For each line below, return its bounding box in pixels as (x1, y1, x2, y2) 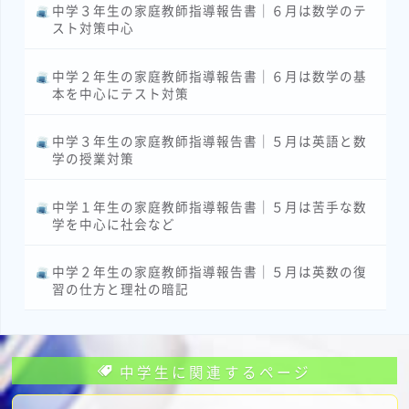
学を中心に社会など (52, 214, 176, 233)
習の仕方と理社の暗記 (52, 279, 190, 299)
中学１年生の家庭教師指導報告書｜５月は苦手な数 (52, 196, 368, 215)
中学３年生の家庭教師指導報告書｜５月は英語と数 (52, 131, 368, 151)
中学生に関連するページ (119, 361, 312, 383)
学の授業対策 (52, 149, 135, 168)
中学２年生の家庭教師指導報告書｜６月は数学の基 (52, 66, 368, 85)
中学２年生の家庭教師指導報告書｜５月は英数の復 (52, 262, 368, 281)
